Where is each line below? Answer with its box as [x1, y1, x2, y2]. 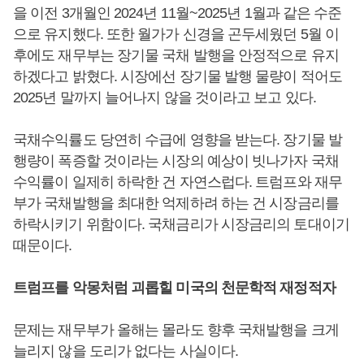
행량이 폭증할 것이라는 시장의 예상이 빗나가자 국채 [13, 153, 339, 169]
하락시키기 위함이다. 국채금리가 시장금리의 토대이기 [13, 216, 349, 232]
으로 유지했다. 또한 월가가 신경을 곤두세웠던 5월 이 [13, 26, 340, 42]
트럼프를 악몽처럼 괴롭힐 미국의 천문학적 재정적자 [13, 279, 336, 296]
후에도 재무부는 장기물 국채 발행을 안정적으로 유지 [13, 47, 339, 63]
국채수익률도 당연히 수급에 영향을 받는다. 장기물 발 [13, 132, 342, 148]
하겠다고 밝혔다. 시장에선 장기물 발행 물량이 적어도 [13, 68, 342, 84]
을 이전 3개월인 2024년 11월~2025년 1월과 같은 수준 [13, 5, 342, 21]
